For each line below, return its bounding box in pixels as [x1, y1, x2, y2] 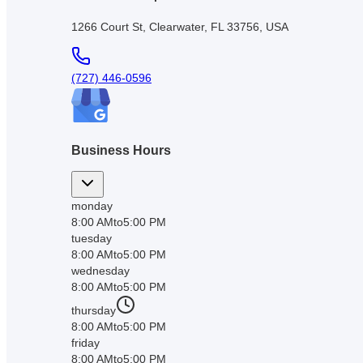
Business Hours [71, 143, 171, 157]
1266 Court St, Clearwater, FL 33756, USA [71, 19, 288, 33]
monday [71, 199, 113, 213]
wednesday [71, 264, 130, 278]
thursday [71, 304, 116, 318]
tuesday [71, 232, 112, 246]
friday [71, 336, 100, 350]
